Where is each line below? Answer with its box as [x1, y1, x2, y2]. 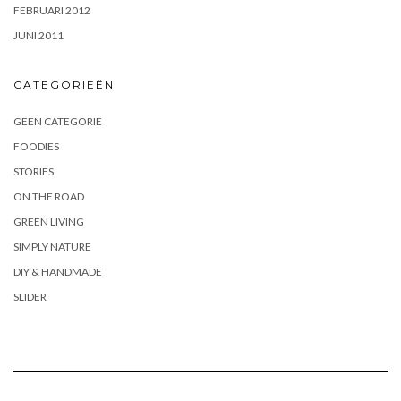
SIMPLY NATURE [13, 239, 91, 253]
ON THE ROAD [13, 189, 84, 203]
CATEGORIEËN [13, 77, 115, 91]
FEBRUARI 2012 [13, 3, 90, 17]
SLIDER [13, 289, 47, 303]
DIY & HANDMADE [13, 264, 102, 278]
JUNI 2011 [13, 28, 64, 42]
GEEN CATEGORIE [13, 114, 102, 128]
